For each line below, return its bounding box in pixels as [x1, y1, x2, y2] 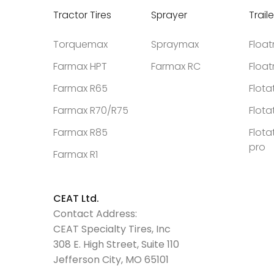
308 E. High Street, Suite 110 [53, 237, 179, 251]
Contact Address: [53, 207, 137, 221]
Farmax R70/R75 [53, 103, 128, 117]
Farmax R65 [53, 81, 108, 95]
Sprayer [151, 8, 187, 22]
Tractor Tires [53, 8, 111, 22]
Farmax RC [151, 59, 201, 73]
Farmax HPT [53, 59, 107, 73]
